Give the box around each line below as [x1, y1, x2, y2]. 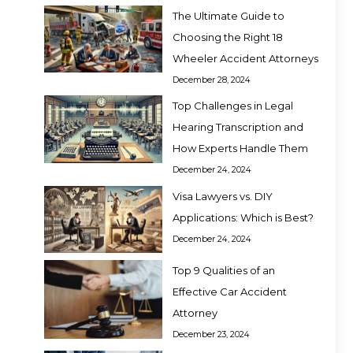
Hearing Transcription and [173, 121, 303, 134]
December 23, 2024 [173, 329, 250, 340]
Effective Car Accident [173, 285, 287, 299]
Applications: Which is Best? [173, 210, 314, 224]
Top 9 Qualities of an [173, 264, 275, 277]
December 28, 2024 [173, 74, 251, 85]
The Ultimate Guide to [173, 9, 284, 22]
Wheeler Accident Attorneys [173, 51, 318, 65]
